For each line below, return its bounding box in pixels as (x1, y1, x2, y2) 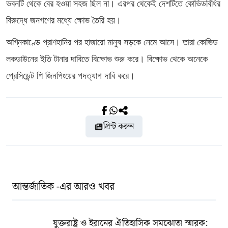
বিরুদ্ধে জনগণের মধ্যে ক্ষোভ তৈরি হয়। (6, 15, 121, 25)
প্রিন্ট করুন (103, 120, 134, 133)
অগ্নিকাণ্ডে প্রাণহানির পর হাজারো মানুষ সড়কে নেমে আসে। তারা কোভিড (6, 37, 218, 47)
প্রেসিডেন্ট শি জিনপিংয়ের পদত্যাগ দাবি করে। (6, 71, 135, 81)
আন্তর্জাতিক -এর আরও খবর (12, 179, 115, 195)
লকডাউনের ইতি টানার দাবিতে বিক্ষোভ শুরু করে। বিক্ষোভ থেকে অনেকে (6, 54, 208, 64)
